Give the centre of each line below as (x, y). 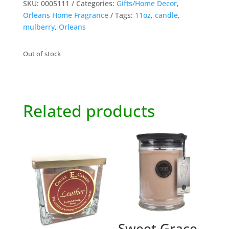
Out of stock (42, 53)
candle (166, 15)
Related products (89, 110)
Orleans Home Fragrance (65, 15)
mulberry (39, 27)
